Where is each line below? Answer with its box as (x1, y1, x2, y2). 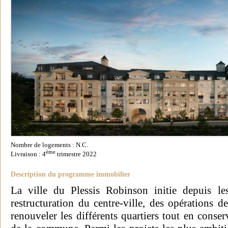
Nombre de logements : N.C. (11, 141, 88, 149)
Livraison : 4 (11, 151, 46, 158)
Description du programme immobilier (11, 170, 130, 178)
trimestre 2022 (55, 151, 97, 158)
